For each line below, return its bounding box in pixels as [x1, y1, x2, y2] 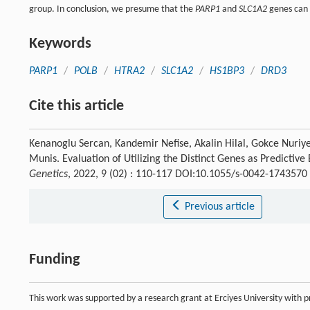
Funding [29, 251, 80, 268]
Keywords [29, 35, 91, 52]
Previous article [184, 201, 255, 212]
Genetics [29, 168, 68, 180]
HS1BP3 [210, 65, 244, 77]
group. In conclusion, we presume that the [29, 3, 195, 15]
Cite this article [29, 98, 124, 114]
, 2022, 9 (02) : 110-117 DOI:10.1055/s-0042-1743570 [68, 168, 307, 180]
